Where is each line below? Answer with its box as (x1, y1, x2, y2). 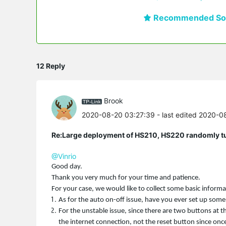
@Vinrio (51, 151, 76, 160)
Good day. (51, 162, 82, 171)
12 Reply (36, 61, 65, 70)
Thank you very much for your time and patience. (51, 174, 200, 182)
